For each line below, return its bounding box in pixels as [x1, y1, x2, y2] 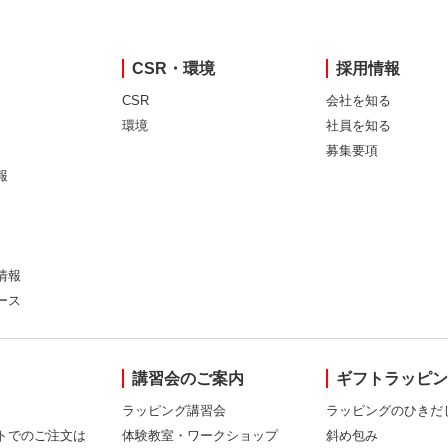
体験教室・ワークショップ [121, 427, 278, 443]
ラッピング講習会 [121, 402, 226, 418]
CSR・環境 [131, 59, 215, 77]
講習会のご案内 [131, 369, 244, 387]
